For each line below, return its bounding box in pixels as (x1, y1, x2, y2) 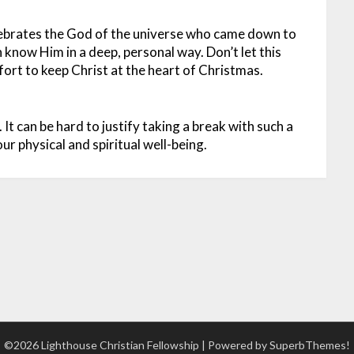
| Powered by (201, 338, 269, 352)
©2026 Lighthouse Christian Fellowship (4, 338, 201, 352)
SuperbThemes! (269, 338, 350, 352)
